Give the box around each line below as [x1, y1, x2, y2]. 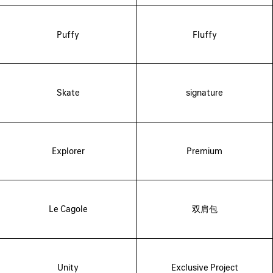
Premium [186, 145, 222, 156]
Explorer [51, 145, 85, 156]
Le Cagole [48, 204, 88, 214]
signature [186, 87, 223, 98]
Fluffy [192, 29, 217, 40]
